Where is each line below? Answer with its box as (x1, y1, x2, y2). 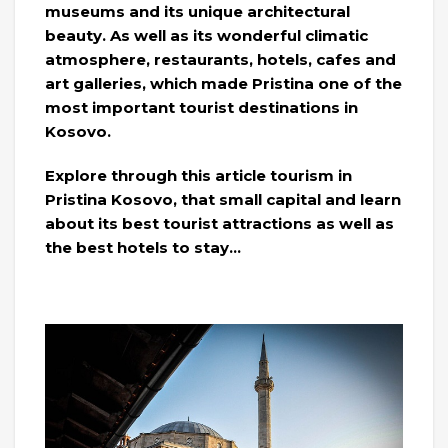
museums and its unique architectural (45, 2, 350, 22)
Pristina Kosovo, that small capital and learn (45, 190, 401, 210)
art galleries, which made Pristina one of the (45, 74, 402, 94)
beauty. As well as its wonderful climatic (45, 26, 368, 46)
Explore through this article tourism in (45, 166, 352, 186)
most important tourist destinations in (45, 98, 358, 118)
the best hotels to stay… (45, 238, 241, 258)
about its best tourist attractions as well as (45, 214, 394, 234)
